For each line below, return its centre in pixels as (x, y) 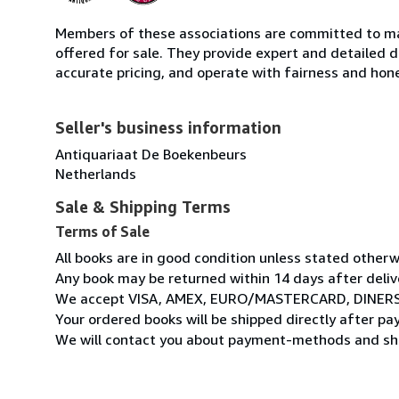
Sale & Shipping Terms (143, 206)
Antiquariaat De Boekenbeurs (151, 154)
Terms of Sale (102, 231)
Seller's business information (168, 127)
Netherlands (96, 173)
